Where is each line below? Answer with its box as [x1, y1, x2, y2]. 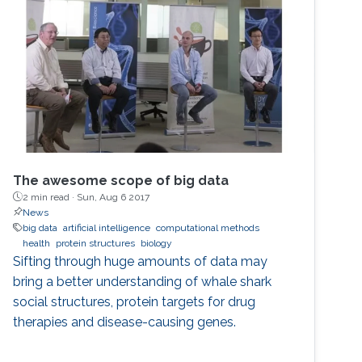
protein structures [56, 237, 136, 249]
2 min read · [23, 191, 78, 203]
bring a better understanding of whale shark [13, 273, 272, 289]
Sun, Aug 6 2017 [77, 191, 150, 203]
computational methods [156, 221, 260, 234]
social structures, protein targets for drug [13, 293, 256, 309]
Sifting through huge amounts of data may [13, 253, 268, 269]
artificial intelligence [63, 221, 151, 234]
